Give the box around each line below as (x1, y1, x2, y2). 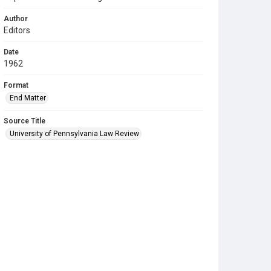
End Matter (10, 94, 46, 102)
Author (4, 15, 28, 23)
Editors (4, 25, 30, 35)
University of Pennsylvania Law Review (10, 129, 139, 138)
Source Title (4, 117, 45, 125)
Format (4, 81, 28, 90)
